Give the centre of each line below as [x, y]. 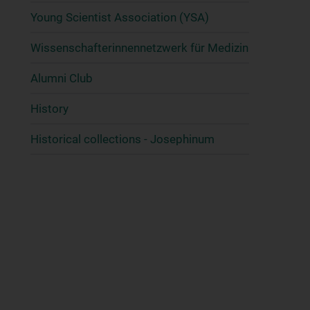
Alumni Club [62, 78]
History [49, 109]
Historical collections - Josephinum [122, 139]
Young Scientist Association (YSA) [120, 17]
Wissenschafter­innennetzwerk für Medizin [139, 48]
